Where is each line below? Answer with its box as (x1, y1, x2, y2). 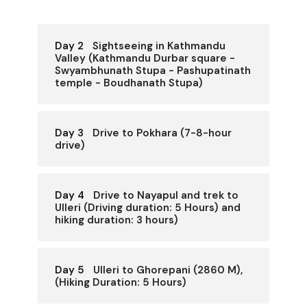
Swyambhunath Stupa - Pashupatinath (55, 64, 251, 78)
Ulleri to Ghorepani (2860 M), (93, 263, 243, 278)
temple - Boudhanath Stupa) (55, 76, 203, 90)
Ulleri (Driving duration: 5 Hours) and (55, 201, 241, 215)
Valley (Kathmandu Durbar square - (55, 51, 235, 66)
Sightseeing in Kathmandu (93, 39, 225, 53)
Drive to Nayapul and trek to (93, 188, 238, 203)
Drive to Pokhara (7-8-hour (93, 126, 232, 140)
